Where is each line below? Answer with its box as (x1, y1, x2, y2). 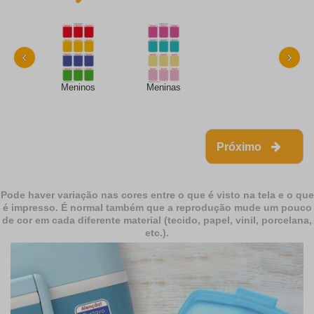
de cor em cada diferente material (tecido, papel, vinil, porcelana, (2, 214, 312, 226)
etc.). (145, 227, 169, 239)
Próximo (217, 141, 264, 153)
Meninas (146, 82, 182, 93)
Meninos (60, 82, 95, 93)
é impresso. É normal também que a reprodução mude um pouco (2, 202, 312, 214)
